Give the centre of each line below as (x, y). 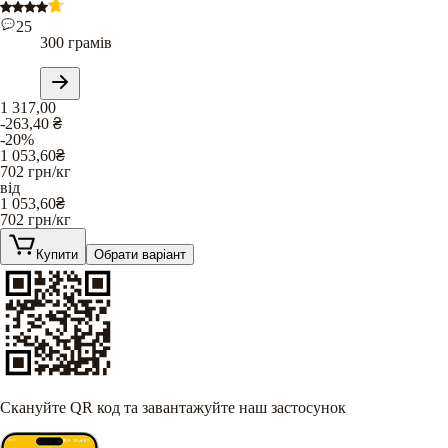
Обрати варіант (140, 254)
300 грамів (76, 42)
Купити (57, 254)
